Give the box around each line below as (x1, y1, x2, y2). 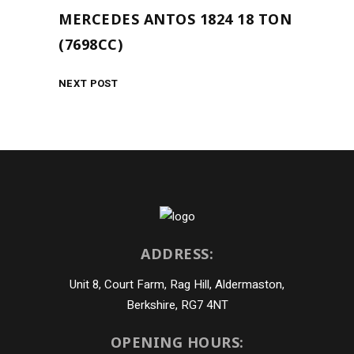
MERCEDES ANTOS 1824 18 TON (58, 9, 292, 28)
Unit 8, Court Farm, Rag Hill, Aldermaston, (70, 276, 284, 294)
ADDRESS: (141, 244, 213, 264)
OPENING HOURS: (110, 333, 244, 352)
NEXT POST (58, 76, 119, 91)
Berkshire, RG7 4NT (126, 296, 228, 314)
